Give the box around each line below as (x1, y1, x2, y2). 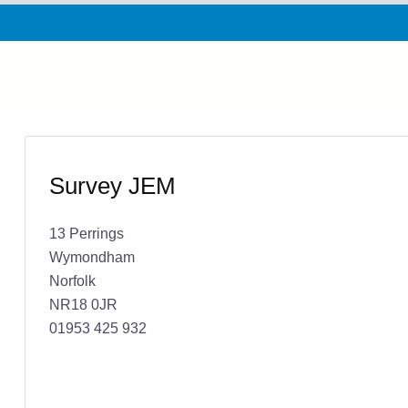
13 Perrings (48, 224, 124, 241)
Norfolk (48, 271, 96, 289)
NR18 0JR (48, 295, 117, 312)
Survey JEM (48, 171, 176, 199)
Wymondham (48, 248, 135, 265)
